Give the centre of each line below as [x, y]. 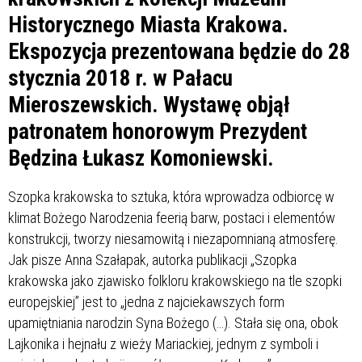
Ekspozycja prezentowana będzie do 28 [179, 51]
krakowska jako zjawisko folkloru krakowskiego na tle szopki [175, 280]
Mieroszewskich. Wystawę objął [149, 105]
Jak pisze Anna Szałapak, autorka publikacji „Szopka [152, 259]
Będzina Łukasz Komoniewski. [141, 158]
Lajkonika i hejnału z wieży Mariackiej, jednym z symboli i [163, 343]
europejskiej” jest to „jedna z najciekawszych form [146, 301]
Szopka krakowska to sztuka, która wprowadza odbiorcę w [171, 196]
